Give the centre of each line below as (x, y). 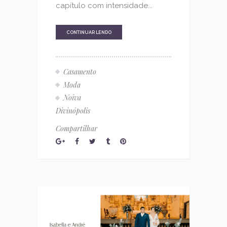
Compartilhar (77, 129)
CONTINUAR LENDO (89, 32)
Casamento (80, 71)
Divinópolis (73, 111)
